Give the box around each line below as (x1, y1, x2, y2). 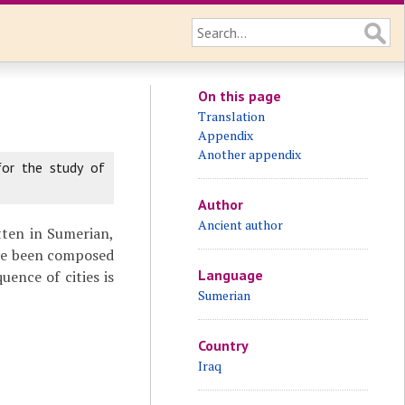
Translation (197, 108, 265, 125)
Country (197, 336, 249, 354)
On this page (197, 87, 281, 105)
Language (197, 266, 263, 284)
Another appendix (197, 146, 301, 163)
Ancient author (197, 216, 283, 233)
